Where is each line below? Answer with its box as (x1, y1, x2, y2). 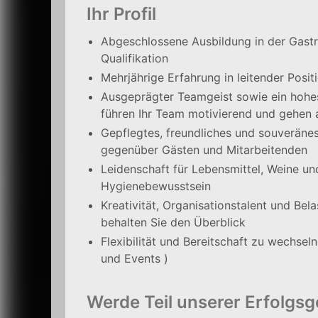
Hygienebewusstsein (101, 179, 211, 193)
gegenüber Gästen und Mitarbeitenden (101, 143, 307, 157)
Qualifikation (101, 51, 168, 65)
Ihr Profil (87, 4, 156, 24)
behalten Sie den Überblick (101, 215, 246, 229)
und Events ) (101, 251, 172, 265)
